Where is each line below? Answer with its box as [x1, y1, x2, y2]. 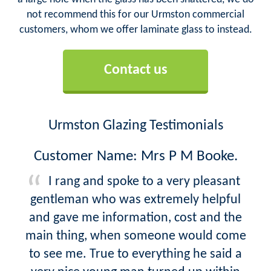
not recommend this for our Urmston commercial [27, 8, 244, 21]
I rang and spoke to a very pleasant [48, 174, 240, 189]
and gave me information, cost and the [29, 211, 242, 225]
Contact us [103, 62, 168, 77]
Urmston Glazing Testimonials [48, 118, 223, 133]
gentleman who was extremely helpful [30, 192, 241, 207]
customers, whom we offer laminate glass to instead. [19, 24, 252, 36]
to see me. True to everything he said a [29, 247, 242, 261]
